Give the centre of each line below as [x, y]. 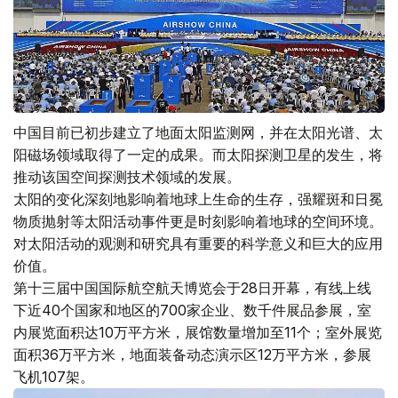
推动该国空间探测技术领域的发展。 [127, 177]
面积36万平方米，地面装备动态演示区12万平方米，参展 [192, 354]
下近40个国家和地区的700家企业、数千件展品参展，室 [192, 310]
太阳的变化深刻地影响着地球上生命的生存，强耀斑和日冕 [198, 199]
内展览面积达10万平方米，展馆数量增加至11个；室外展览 [198, 332]
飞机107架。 [54, 377]
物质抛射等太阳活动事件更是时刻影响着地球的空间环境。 [198, 221]
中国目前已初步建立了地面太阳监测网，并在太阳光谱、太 [198, 132]
